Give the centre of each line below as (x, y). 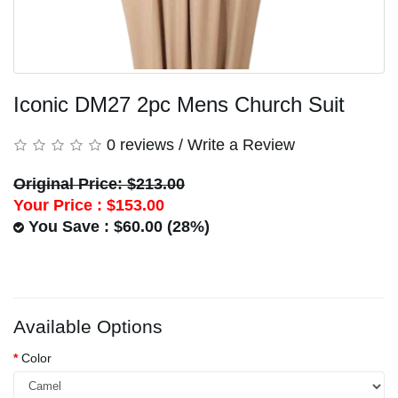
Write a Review (241, 144)
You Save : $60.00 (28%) (117, 226)
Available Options (88, 326)
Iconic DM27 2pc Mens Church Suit (179, 104)
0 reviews (140, 144)
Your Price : (60, 205)
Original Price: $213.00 (99, 183)
